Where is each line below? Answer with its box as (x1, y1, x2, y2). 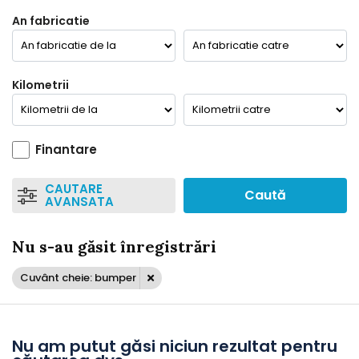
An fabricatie (12, 13, 90, 29)
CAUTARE (45, 180, 103, 197)
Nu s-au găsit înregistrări (12, 236, 216, 256)
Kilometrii (12, 77, 69, 93)
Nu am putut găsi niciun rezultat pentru (12, 335, 337, 357)
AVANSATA (45, 193, 115, 210)
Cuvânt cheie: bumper (20, 270, 136, 285)
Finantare (35, 141, 97, 158)
